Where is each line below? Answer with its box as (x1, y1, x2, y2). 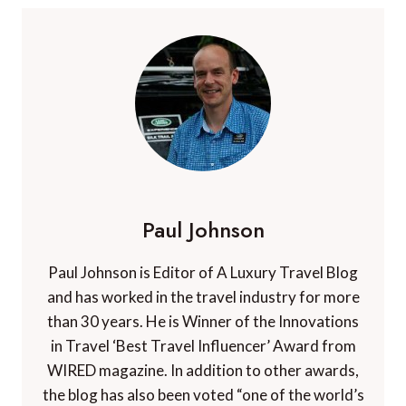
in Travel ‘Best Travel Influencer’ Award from (50, 335, 356, 355)
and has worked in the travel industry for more (46, 286, 360, 306)
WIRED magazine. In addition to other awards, (47, 360, 359, 380)
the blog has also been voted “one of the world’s (42, 384, 364, 404)
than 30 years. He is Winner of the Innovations (47, 311, 359, 331)
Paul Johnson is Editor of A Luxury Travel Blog (48, 262, 358, 282)
